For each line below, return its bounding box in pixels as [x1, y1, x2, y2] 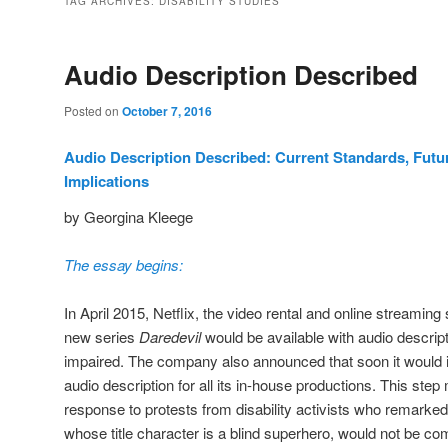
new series [64, 326, 135, 348]
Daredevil [135, 326, 205, 348]
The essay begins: [64, 254, 183, 276]
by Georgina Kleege [64, 205, 193, 227]
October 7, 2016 [122, 102, 212, 121]
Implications [64, 169, 149, 192]
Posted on [64, 102, 122, 120]
